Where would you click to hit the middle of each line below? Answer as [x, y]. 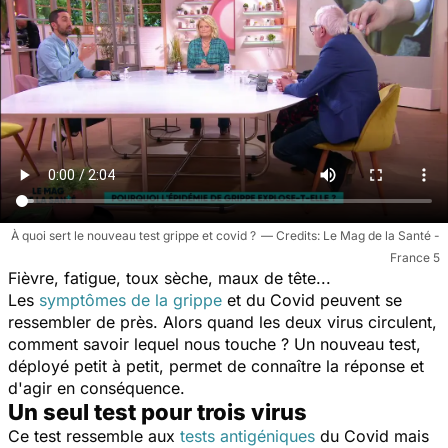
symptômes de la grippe [130, 299]
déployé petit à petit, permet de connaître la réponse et [216, 365]
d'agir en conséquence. [96, 387]
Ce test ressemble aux [94, 435]
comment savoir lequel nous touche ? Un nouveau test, [214, 343]
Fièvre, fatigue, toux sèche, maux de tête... [169, 277]
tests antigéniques [247, 435]
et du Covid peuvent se [312, 299]
